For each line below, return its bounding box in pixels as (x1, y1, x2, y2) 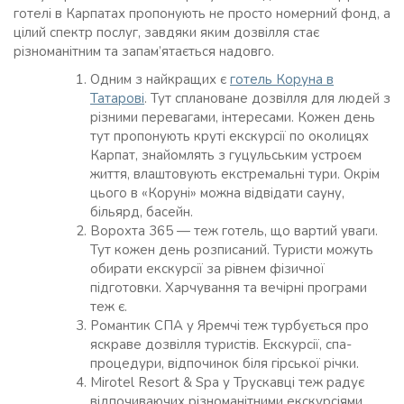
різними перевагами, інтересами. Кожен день (90, 108, 375, 127)
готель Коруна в (230, 70, 334, 89)
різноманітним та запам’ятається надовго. (14, 42, 274, 61)
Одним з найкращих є (90, 70, 230, 89)
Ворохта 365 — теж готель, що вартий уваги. (90, 222, 378, 241)
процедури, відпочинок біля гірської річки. (90, 354, 359, 373)
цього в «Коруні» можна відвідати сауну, (90, 184, 344, 203)
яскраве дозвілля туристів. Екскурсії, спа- (90, 335, 352, 354)
